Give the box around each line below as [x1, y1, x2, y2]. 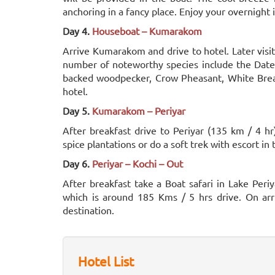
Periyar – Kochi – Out [92, 157, 183, 169]
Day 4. [63, 25, 90, 37]
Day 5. [63, 104, 92, 117]
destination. [63, 204, 114, 216]
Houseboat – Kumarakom [92, 25, 202, 37]
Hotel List [78, 253, 134, 269]
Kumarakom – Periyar [92, 104, 185, 117]
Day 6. [63, 157, 92, 169]
